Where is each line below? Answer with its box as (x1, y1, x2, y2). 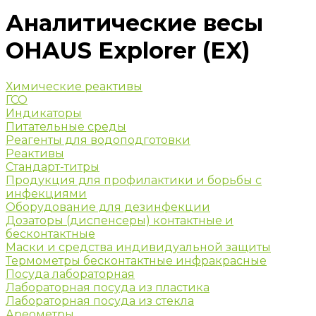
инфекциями (6, 186, 87, 200)
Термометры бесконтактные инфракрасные (6, 253, 267, 267)
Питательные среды (6, 119, 126, 133)
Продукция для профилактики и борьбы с (6, 173, 262, 187)
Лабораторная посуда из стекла (6, 293, 194, 308)
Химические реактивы (6, 79, 142, 93)
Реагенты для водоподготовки (6, 133, 190, 147)
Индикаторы (6, 106, 82, 120)
